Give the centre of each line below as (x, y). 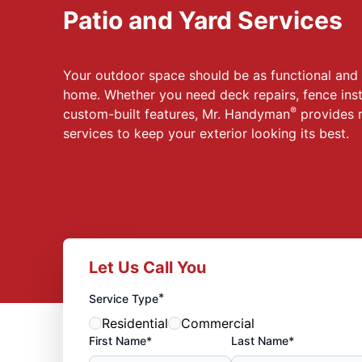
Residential (135, 323)
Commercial (217, 323)
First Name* (120, 340)
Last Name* (262, 340)
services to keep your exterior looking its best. (206, 134)
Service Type (123, 298)
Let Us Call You (147, 267)
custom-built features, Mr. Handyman (176, 114)
